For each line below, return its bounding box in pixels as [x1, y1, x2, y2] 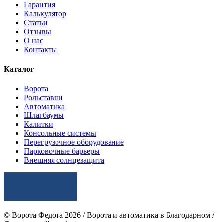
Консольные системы [24, 128, 96, 137]
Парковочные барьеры [24, 146, 100, 155]
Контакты [24, 45, 57, 54]
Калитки [24, 119, 53, 128]
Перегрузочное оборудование [24, 137, 124, 146]
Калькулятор [24, 9, 66, 18]
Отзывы [24, 27, 51, 36]
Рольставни [24, 93, 63, 102]
